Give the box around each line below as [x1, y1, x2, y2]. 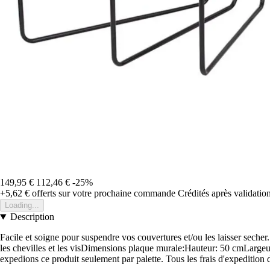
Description [10, 212, 54, 222]
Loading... [5, 201, 39, 210]
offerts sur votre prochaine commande [30, 188, 175, 199]
